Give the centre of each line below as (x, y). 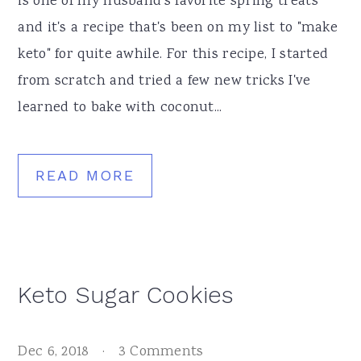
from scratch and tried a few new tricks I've (164, 81)
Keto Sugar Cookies (126, 295)
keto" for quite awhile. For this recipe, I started (173, 54)
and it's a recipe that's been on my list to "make (178, 28)
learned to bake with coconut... (120, 108)
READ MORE (85, 175)
